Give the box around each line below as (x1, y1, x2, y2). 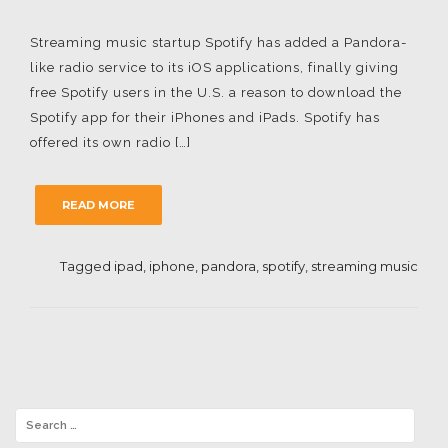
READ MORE (62, 198, 135, 212)
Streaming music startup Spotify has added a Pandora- (30, 35, 407, 50)
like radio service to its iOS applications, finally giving (30, 60, 399, 75)
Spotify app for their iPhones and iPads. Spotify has (30, 110, 380, 125)
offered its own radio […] (30, 135, 191, 150)
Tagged (60, 258, 114, 274)
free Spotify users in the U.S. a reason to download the (30, 85, 402, 100)
